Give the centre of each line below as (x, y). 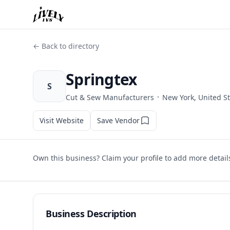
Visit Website (62, 120)
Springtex (101, 79)
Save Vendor (118, 120)
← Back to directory (66, 46)
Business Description (91, 214)
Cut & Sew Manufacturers (110, 97)
